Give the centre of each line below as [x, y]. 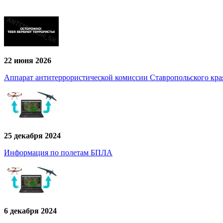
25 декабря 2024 [32, 136]
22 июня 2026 [28, 61]
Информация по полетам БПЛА [58, 153]
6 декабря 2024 [30, 211]
